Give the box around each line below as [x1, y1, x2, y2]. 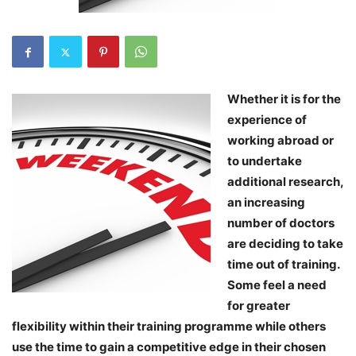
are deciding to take [227, 236, 343, 251]
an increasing [227, 195, 305, 210]
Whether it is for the [227, 91, 341, 106]
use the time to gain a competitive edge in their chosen [12, 339, 326, 354]
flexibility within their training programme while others [12, 319, 326, 334]
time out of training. [227, 257, 339, 272]
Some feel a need [227, 277, 327, 292]
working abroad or [227, 133, 334, 148]
